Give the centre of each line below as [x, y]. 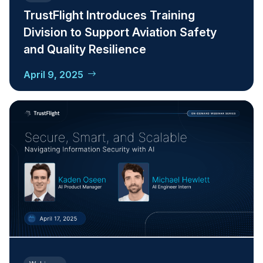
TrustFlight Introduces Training [109, 15]
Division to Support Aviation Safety [120, 32]
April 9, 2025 [53, 74]
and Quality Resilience [85, 49]
